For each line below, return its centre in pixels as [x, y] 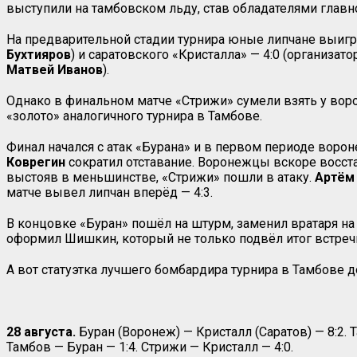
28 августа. [41, 331]
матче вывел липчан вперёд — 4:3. [110, 192]
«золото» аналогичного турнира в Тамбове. [134, 116]
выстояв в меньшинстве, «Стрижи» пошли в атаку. [161, 177]
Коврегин [36, 162]
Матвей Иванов [55, 69]
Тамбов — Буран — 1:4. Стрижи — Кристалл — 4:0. [150, 347]
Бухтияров [39, 54]
